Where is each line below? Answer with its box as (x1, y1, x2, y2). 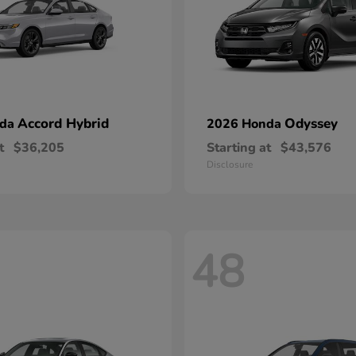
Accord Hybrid (17, 114, 109, 133)
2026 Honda (207, 115, 284, 133)
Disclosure (207, 158, 253, 171)
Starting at (207, 139, 271, 157)
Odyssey (284, 114, 338, 133)
